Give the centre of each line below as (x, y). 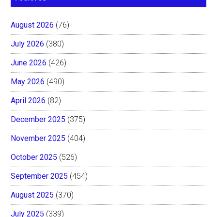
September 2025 (39, 176)
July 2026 (28, 44)
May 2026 (28, 81)
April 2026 (28, 100)
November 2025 (38, 138)
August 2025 (32, 195)
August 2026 (32, 25)
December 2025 (38, 119)
